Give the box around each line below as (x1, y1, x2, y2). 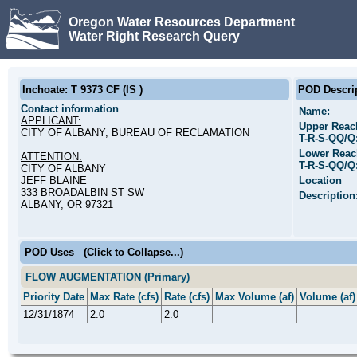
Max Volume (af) (215, 291, 294, 303)
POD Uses (25, 246, 74, 258)
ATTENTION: (21, 151, 82, 163)
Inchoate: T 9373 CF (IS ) (22, 84, 143, 96)
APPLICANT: (21, 115, 81, 127)
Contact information (21, 103, 119, 115)
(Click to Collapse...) (84, 246, 183, 258)
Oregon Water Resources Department (69, 14, 295, 29)
